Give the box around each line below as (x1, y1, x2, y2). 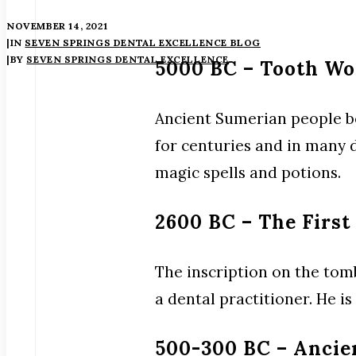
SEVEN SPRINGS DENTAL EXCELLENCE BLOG (25, 36, 261, 48)
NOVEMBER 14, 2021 (6, 19, 108, 32)
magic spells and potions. (155, 162, 341, 182)
